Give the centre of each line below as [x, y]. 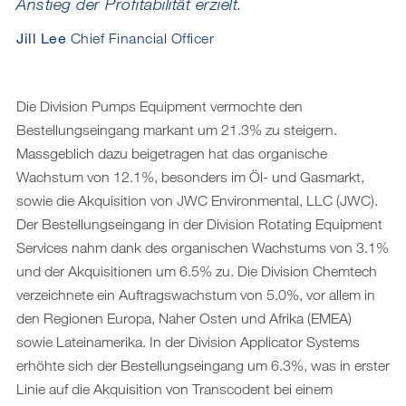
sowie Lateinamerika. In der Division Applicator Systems [188, 341]
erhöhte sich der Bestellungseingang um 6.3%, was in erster [203, 365]
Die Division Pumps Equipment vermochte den [159, 106]
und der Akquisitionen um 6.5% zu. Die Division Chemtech [197, 271]
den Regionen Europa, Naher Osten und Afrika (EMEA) [184, 318]
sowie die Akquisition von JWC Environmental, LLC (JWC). [197, 200]
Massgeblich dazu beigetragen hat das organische [172, 153]
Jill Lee [41, 37]
